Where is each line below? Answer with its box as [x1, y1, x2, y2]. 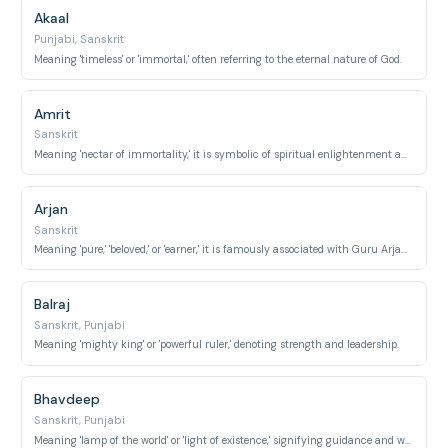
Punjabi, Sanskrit [34, 32, 125, 47]
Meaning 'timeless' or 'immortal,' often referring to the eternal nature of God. [34, 52, 403, 66]
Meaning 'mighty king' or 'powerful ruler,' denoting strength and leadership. [34, 338, 400, 352]
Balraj [34, 295, 71, 313]
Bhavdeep [34, 390, 101, 409]
